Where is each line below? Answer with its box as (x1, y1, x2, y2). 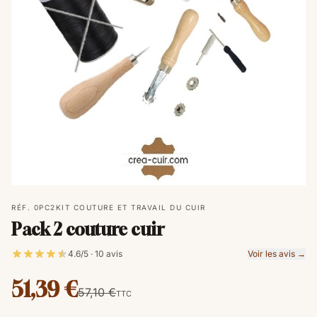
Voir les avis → (248, 248, 306, 259)
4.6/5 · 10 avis (68, 248, 122, 259)
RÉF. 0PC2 (11, 203, 56, 212)
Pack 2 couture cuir (11, 219, 164, 239)
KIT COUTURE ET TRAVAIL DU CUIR (55, 203, 206, 212)
